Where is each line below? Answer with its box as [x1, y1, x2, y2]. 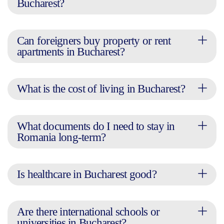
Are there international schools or [16, 205, 160, 218]
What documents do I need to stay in [16, 119, 175, 132]
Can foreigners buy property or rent [16, 34, 171, 47]
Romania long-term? [16, 130, 106, 143]
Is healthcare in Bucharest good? [16, 168, 156, 180]
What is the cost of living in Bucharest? [16, 82, 185, 95]
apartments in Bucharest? [16, 45, 124, 58]
